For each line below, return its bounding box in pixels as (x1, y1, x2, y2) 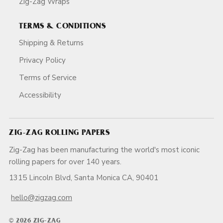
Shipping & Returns (19, 37, 84, 48)
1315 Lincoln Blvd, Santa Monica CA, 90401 (9, 173, 162, 183)
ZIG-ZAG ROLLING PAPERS (9, 129, 110, 137)
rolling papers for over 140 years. (9, 157, 193, 167)
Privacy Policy (19, 55, 66, 65)
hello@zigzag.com (11, 193, 72, 203)
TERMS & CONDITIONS (19, 22, 106, 31)
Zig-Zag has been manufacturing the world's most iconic (9, 145, 200, 155)
